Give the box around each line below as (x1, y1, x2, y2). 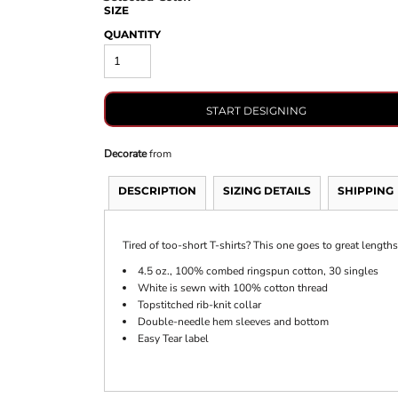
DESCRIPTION (117, 184, 196, 198)
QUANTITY (103, 28, 161, 42)
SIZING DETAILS (222, 184, 311, 198)
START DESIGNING (206, 103, 307, 117)
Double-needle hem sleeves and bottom (137, 314, 329, 330)
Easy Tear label (137, 331, 211, 346)
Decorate (103, 147, 147, 162)
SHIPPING (337, 184, 394, 198)
